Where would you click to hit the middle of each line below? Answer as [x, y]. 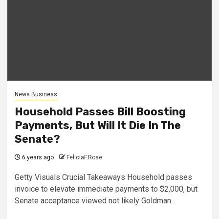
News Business [36, 94]
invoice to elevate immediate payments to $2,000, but [106, 189]
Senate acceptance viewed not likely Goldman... [95, 200]
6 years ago [37, 157]
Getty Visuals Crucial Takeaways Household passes [103, 177]
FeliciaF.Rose [84, 157]
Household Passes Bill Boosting [100, 111]
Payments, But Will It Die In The [98, 125]
